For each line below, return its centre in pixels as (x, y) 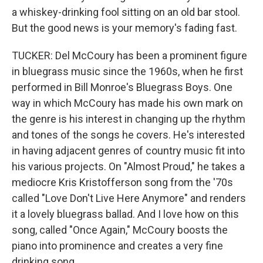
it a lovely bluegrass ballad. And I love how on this (125, 214)
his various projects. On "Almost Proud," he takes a (128, 166)
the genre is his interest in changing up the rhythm (129, 119)
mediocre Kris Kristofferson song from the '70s (122, 182)
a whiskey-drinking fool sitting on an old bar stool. (126, 12)
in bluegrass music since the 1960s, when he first (127, 71)
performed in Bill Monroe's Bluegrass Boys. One (122, 87)
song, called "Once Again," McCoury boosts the (120, 230)
